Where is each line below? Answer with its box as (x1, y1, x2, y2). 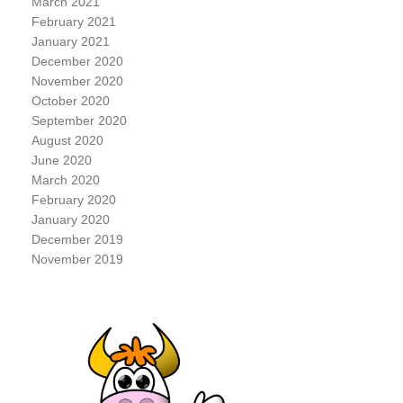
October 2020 (31, 94, 110, 108)
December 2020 (31, 54, 123, 68)
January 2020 (31, 212, 110, 227)
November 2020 (31, 74, 123, 88)
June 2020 (31, 153, 92, 167)
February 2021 (31, 14, 116, 29)
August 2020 (31, 133, 103, 148)
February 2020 (31, 193, 116, 207)
